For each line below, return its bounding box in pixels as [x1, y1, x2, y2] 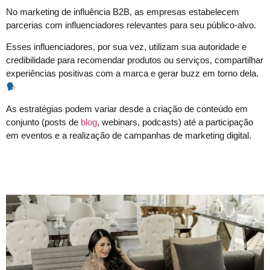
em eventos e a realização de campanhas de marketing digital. [6, 130, 251, 140]
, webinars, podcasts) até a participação [97, 116, 253, 127]
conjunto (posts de [6, 116, 81, 127]
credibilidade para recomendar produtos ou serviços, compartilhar [6, 55, 263, 66]
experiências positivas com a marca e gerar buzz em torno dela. [6, 68, 259, 79]
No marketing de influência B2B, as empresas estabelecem [6, 6, 239, 17]
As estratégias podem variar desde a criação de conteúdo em [6, 103, 248, 114]
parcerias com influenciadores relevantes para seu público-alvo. [6, 19, 256, 30]
